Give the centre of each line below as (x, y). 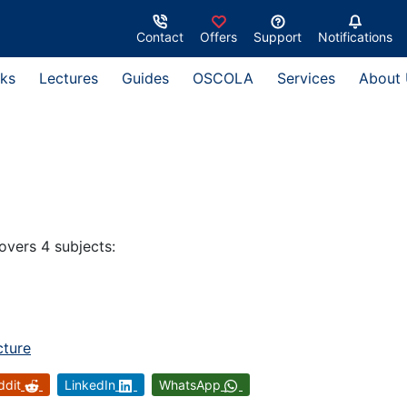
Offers (218, 36)
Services (306, 78)
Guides (145, 78)
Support (278, 36)
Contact (160, 36)
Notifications (355, 36)
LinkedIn (90, 385)
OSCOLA (223, 78)
